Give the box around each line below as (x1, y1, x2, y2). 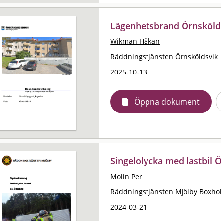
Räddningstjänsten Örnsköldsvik (110, 51, 218, 61)
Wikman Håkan (110, 36, 160, 46)
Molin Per (110, 171, 143, 181)
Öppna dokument (134, 96, 200, 107)
